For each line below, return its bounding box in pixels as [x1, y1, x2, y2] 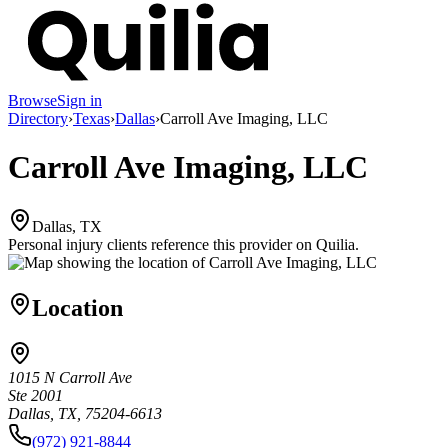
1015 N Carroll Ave [8, 369, 132, 387]
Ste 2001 [8, 387, 63, 405]
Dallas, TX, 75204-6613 [8, 405, 162, 423]
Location [32, 294, 123, 321]
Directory [8, 109, 68, 127]
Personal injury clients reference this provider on [8, 235, 312, 253]
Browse [8, 91, 57, 109]
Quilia [316, 235, 355, 253]
